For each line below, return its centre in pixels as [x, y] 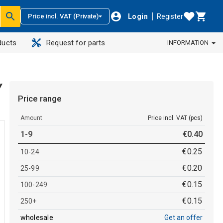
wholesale [37, 217]
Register [170, 16]
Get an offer [183, 217]
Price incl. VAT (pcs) [175, 118]
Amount [31, 118]
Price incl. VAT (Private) [63, 16]
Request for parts [76, 43]
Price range [40, 98]
